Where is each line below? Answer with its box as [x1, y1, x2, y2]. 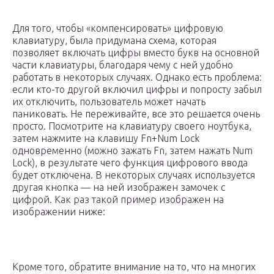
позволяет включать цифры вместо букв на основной [12, 47, 259, 59]
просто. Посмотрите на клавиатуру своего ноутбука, [12, 120, 251, 132]
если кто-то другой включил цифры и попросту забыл [12, 84, 262, 95]
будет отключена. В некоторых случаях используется [12, 169, 255, 181]
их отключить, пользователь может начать [12, 96, 206, 108]
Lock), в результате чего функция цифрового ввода [12, 157, 248, 169]
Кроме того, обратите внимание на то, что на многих [12, 261, 256, 273]
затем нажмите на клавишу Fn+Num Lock [12, 133, 199, 144]
